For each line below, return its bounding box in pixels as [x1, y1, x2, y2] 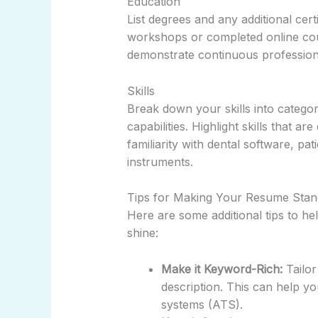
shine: [126, 226, 158, 241]
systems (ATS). [160, 297, 243, 312]
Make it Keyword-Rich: [160, 262, 283, 276]
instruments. [126, 154, 193, 169]
